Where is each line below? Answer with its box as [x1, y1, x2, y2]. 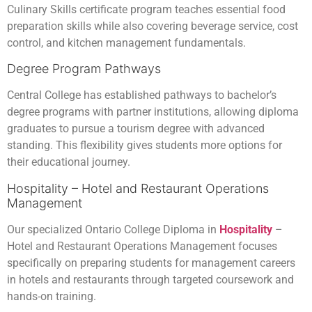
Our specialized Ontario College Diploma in [7, 222, 219, 236]
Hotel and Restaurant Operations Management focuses [7, 239, 277, 253]
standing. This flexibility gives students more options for [7, 139, 282, 153]
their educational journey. [7, 155, 130, 169]
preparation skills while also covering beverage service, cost [7, 19, 298, 33]
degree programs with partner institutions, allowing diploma [7, 105, 299, 119]
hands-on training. [7, 289, 96, 303]
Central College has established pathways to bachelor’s [7, 88, 276, 102]
